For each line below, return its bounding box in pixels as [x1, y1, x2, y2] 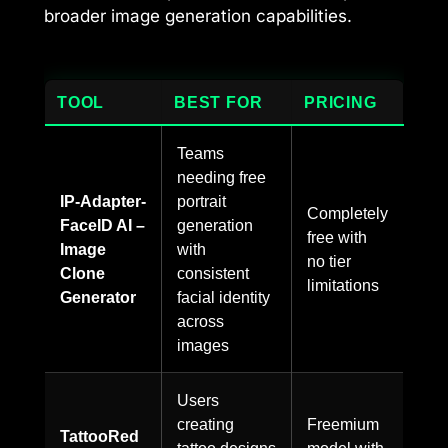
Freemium [307, 415, 379, 434]
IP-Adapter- [60, 192, 146, 211]
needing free [177, 168, 266, 187]
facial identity [177, 288, 270, 307]
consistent [177, 264, 249, 283]
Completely [307, 204, 388, 223]
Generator [60, 288, 136, 307]
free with [307, 228, 367, 247]
